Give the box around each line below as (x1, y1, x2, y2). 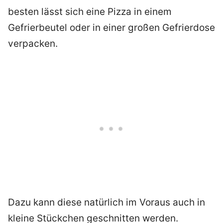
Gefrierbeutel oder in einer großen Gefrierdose (8, 22, 215, 34)
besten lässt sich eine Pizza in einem (8, 6, 172, 18)
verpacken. (8, 38, 58, 50)
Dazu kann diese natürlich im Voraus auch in (8, 197, 205, 209)
